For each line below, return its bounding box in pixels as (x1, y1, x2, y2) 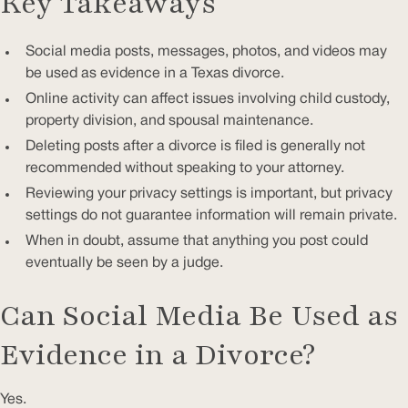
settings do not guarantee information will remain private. (25, 209, 397, 222)
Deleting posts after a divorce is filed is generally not (25, 139, 365, 153)
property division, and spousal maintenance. (25, 114, 313, 127)
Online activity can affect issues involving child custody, (25, 92, 390, 106)
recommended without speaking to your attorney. (25, 161, 344, 175)
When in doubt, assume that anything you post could (25, 234, 368, 248)
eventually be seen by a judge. (25, 256, 223, 270)
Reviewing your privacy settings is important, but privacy (25, 187, 393, 200)
